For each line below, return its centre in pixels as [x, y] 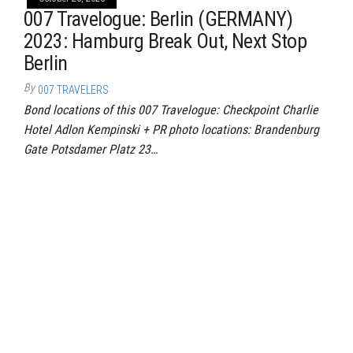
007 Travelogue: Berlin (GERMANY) [158, 19]
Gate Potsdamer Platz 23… [91, 149]
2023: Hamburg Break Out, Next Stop [165, 41]
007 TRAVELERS [73, 90]
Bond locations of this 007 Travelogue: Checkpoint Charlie [171, 110]
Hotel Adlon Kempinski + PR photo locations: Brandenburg [171, 130]
